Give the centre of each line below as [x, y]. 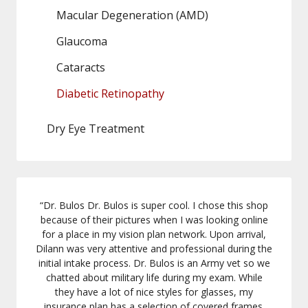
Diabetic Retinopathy [110, 94]
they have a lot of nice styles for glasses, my [154, 292]
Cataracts [81, 68]
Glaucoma [82, 42]
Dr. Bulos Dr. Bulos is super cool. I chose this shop [156, 206]
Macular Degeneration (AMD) [132, 15]
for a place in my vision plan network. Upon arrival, [154, 234]
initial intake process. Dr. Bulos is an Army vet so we [154, 263]
